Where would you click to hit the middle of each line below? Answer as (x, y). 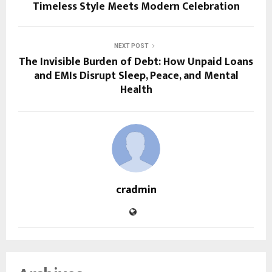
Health (136, 90)
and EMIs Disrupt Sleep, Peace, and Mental (136, 76)
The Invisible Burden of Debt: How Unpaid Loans (136, 62)
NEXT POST (131, 46)
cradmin (136, 190)
